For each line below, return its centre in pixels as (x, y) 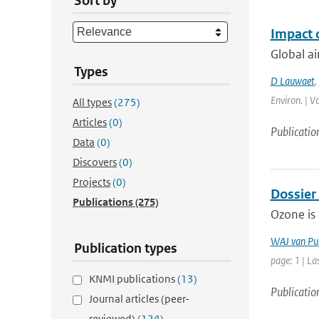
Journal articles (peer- (139, 299)
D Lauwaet (292, 81)
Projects (91, 182)
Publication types (126, 248)
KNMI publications (133, 279)
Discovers (95, 162)
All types (92, 102)
